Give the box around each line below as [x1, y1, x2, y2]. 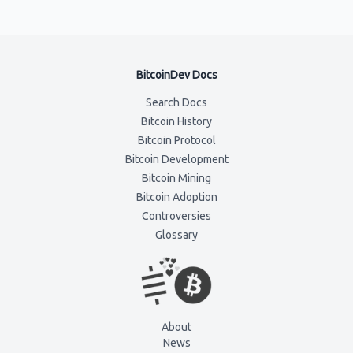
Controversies [142, 210, 211, 222]
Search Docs [146, 96, 207, 109]
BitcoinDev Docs [136, 69, 217, 81]
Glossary [155, 229, 198, 241]
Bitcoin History [141, 115, 212, 128]
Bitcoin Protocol [137, 134, 216, 147]
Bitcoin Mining [142, 172, 211, 184]
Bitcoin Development [124, 153, 229, 165]
